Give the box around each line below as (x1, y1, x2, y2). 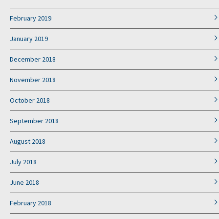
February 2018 (10, 198, 51, 208)
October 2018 (10, 96, 50, 105)
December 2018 (10, 55, 56, 64)
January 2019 (10, 34, 48, 44)
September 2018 (10, 116, 59, 126)
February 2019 (10, 14, 51, 23)
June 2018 (10, 178, 39, 187)
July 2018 (10, 157, 37, 167)
